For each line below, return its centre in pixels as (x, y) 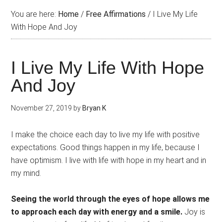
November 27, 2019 (42, 108)
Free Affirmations (116, 14)
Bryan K (94, 108)
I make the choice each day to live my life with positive (106, 135)
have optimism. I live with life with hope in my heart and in (109, 160)
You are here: (35, 14)
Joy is (194, 212)
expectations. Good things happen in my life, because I (106, 147)
